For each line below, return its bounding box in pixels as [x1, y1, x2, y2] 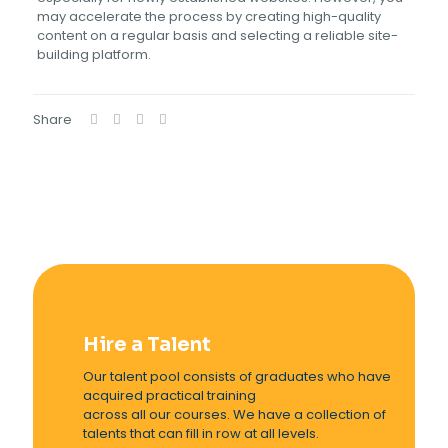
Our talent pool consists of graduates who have [83, 367, 392, 386]
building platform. [36, 45, 151, 64]
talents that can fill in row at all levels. [83, 424, 320, 443]
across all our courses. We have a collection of [83, 405, 387, 424]
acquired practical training [83, 386, 257, 405]
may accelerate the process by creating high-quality [36, 7, 381, 26]
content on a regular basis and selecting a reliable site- [36, 26, 398, 45]
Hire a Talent [83, 333, 212, 357]
